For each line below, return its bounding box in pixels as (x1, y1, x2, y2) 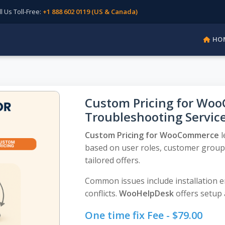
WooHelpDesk (119, 188, 174, 199)
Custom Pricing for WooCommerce (84, 130, 219, 141)
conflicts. (84, 188, 119, 199)
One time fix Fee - (84, 208, 172, 222)
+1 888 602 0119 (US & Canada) (43, 7, 138, 16)
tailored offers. (84, 155, 140, 166)
